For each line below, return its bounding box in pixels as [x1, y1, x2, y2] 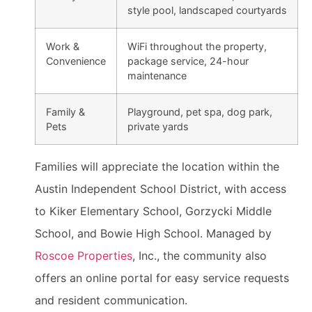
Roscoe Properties [35, 249, 132, 263]
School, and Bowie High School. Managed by [35, 226, 272, 241]
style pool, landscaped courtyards [127, 4, 287, 17]
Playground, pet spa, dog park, [127, 106, 272, 118]
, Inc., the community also [132, 249, 267, 263]
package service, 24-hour [127, 55, 249, 68]
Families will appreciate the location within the [35, 159, 279, 174]
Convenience [46, 55, 106, 68]
